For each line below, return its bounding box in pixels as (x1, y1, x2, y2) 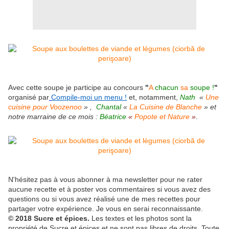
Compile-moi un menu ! (51, 93, 127, 102)
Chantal (96, 103, 121, 111)
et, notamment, (127, 93, 180, 102)
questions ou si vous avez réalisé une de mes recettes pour (8, 195, 200, 203)
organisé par (8, 93, 49, 102)
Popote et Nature (134, 112, 190, 121)
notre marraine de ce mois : (8, 112, 100, 121)
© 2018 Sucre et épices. (8, 214, 91, 223)
